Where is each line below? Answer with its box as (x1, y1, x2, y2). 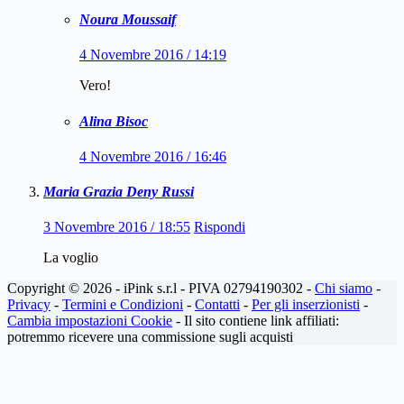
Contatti (195, 297, 240, 313)
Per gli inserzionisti (252, 297, 360, 313)
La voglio (43, 250, 98, 266)
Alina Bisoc (79, 113, 148, 129)
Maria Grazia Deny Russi (43, 184, 194, 200)
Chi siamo (315, 280, 372, 297)
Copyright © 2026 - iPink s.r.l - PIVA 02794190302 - (7, 280, 315, 297)
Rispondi (194, 219, 245, 235)
